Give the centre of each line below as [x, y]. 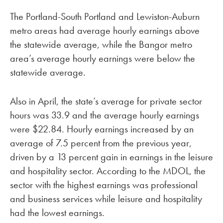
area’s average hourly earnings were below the [103, 58]
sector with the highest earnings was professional [104, 185]
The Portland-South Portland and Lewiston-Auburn [105, 16]
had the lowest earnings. [57, 213]
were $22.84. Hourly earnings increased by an [102, 129]
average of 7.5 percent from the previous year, [101, 143]
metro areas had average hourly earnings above [105, 30]
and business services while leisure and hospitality [106, 199]
